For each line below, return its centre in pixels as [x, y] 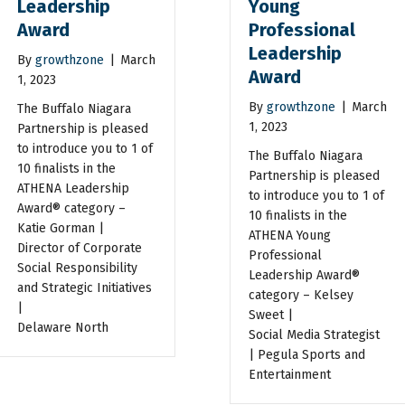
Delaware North [62, 327]
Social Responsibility [77, 268]
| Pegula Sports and [307, 354]
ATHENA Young [290, 235]
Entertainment [290, 374]
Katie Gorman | [60, 228]
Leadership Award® [304, 275]
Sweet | [271, 315]
